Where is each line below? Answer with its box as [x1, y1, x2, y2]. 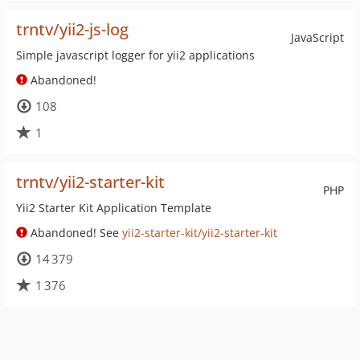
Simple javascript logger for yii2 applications [16, 47, 255, 63]
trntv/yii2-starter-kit [16, 171, 165, 193]
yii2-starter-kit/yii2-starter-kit [122, 225, 277, 240]
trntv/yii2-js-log [16, 18, 129, 40]
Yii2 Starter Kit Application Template [16, 200, 211, 215]
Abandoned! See [27, 225, 122, 240]
